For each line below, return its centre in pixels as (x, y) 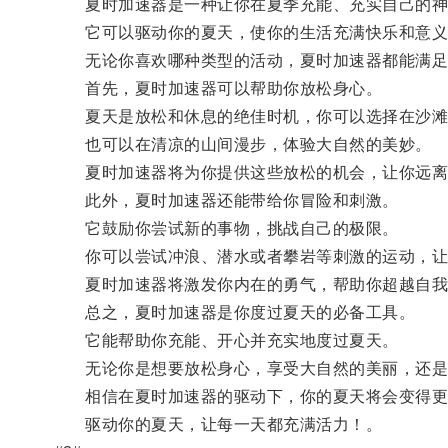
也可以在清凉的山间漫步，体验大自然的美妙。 (242, 144)
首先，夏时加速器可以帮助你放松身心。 (218, 88)
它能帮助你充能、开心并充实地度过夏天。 (226, 340)
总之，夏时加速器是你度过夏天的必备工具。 (234, 312)
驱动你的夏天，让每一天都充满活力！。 (218, 424)
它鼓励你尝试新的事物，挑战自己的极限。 (226, 228)
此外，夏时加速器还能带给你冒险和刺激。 (226, 200)
